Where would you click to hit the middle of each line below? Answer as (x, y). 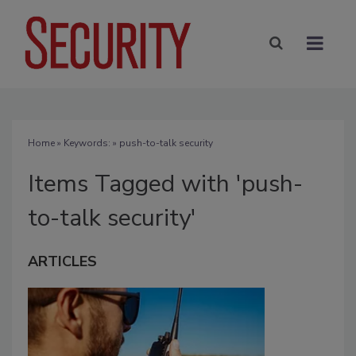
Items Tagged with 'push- (165, 184)
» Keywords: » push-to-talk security (134, 143)
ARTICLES (62, 261)
